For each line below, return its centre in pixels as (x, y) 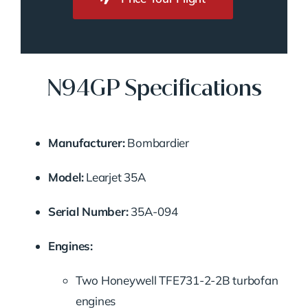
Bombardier (157, 143)
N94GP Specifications (154, 89)
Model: (66, 177)
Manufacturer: (86, 143)
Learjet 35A (115, 177)
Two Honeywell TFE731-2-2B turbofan (177, 280)
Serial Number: (88, 212)
